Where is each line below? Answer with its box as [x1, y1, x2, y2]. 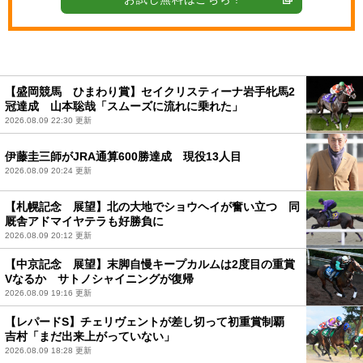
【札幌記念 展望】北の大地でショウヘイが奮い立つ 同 [5, 199, 300, 213]
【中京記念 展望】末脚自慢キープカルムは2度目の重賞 [5, 257, 295, 271]
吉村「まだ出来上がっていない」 [5, 329, 175, 343]
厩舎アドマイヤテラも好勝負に [5, 214, 164, 228]
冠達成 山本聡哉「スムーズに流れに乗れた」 [5, 99, 243, 113]
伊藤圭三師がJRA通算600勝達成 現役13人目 [5, 149, 241, 163]
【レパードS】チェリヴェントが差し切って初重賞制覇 [5, 314, 296, 328]
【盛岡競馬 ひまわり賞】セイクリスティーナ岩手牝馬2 [5, 84, 295, 98]
